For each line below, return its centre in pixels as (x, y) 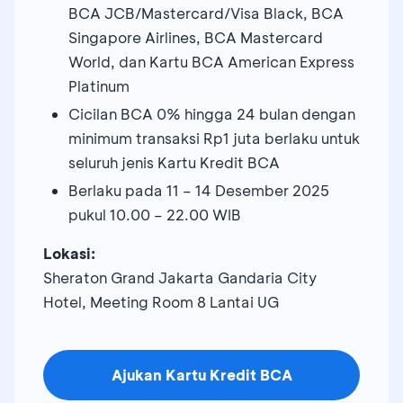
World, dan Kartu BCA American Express (211, 61)
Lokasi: (69, 253)
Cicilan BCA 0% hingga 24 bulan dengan (212, 113)
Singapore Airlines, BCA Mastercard (196, 37)
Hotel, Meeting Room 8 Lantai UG (161, 301)
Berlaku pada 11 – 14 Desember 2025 (199, 190)
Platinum (99, 85)
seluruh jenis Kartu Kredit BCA (174, 162)
